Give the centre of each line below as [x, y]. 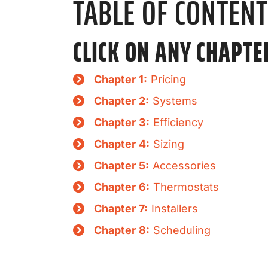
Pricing [167, 79]
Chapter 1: [121, 79]
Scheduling [180, 230]
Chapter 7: [121, 208]
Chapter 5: [121, 165]
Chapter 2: [121, 100]
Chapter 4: [122, 144]
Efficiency [176, 122]
